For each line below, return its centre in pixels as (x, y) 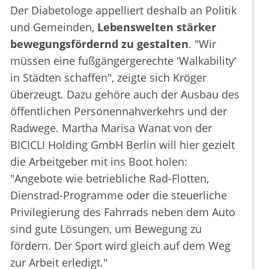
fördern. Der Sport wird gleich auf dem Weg (120, 245)
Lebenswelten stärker (157, 27)
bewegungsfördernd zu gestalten (99, 44)
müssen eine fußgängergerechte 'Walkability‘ (123, 60)
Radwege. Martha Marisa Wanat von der (111, 128)
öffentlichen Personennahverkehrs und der (119, 111)
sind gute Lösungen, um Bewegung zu (106, 228)
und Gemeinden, (54, 27)
